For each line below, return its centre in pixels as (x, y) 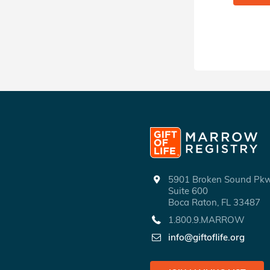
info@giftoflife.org (206, 237)
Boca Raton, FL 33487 (214, 202)
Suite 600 (188, 191)
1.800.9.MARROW (206, 220)
